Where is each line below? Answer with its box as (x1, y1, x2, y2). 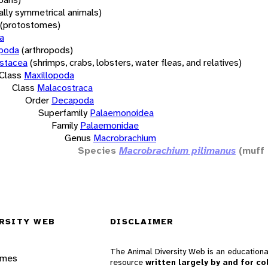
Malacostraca (37, 81, 93, 94)
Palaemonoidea (90, 106, 154, 119)
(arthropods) (22, 43, 73, 56)
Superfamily (38, 106, 87, 119)
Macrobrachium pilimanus (119, 144, 236, 157)
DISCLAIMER (110, 216, 174, 227)
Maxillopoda (24, 68, 74, 81)
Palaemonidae (80, 118, 139, 132)
